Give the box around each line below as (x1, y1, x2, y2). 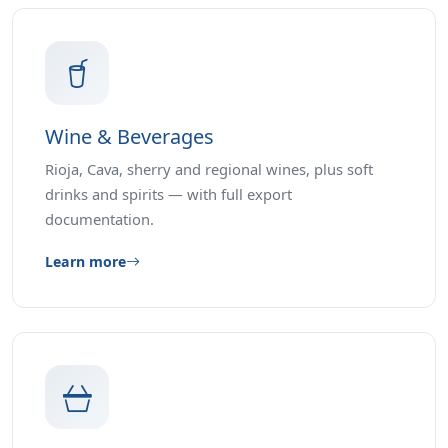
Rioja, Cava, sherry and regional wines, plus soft (45, 159, 373, 180)
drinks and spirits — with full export (45, 184, 292, 205)
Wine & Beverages (45, 123, 214, 151)
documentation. (45, 209, 154, 230)
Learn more (45, 252, 126, 272)
